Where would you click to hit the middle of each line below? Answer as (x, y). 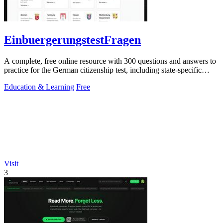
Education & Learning (39, 87)
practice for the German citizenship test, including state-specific (103, 70)
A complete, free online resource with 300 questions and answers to (110, 61)
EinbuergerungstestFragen (72, 40)
